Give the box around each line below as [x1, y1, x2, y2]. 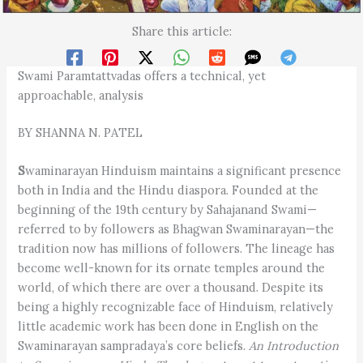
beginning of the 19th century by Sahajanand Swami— [18, 202, 318, 218]
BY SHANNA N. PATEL [18, 124, 143, 140]
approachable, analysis [18, 88, 144, 104]
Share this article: [131, 23, 232, 39]
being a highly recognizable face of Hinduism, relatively [18, 299, 334, 315]
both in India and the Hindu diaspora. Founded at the [18, 182, 319, 199]
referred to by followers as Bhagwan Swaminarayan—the [18, 221, 335, 237]
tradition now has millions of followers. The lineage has [18, 241, 335, 257]
